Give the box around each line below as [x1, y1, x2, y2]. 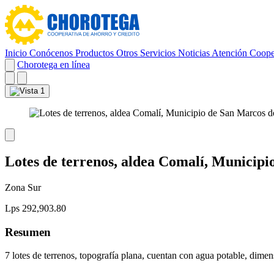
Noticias [178, 48, 212, 58]
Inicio [5, 48, 29, 58]
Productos [75, 48, 116, 58]
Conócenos [29, 48, 75, 58]
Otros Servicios [116, 48, 178, 58]
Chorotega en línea [17, 59, 90, 70]
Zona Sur [5, 182, 41, 193]
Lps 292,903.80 [5, 202, 66, 213]
